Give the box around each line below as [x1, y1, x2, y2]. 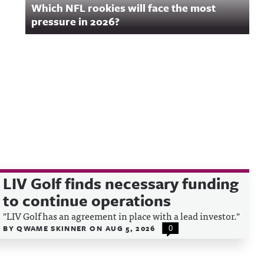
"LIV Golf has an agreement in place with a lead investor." [3, 208, 240, 223]
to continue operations [3, 189, 171, 212]
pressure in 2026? [31, 14, 120, 29]
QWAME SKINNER [16, 223, 90, 233]
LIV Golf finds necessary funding [3, 172, 239, 194]
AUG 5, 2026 [105, 223, 156, 233]
